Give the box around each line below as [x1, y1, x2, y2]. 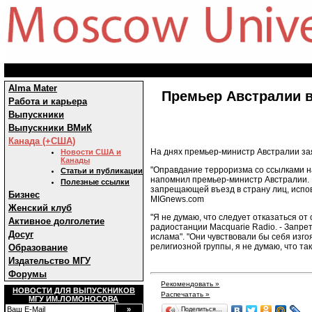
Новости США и [61, 148, 121, 156]
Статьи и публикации [61, 166, 143, 175]
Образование [8, 242, 68, 253]
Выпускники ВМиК [8, 123, 92, 133]
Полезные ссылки [61, 178, 130, 186]
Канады [61, 156, 90, 164]
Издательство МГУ [8, 256, 91, 266]
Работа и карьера [8, 96, 87, 107]
